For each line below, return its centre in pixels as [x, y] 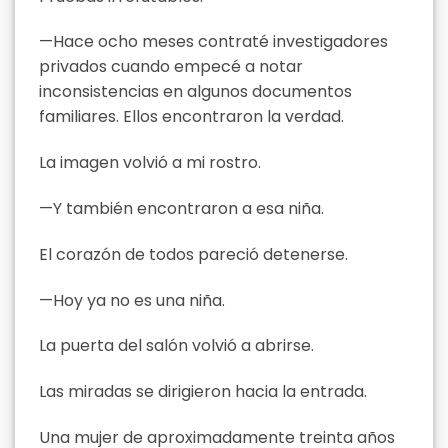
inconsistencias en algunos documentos [195, 92]
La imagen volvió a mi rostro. [150, 163]
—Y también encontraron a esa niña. [181, 209]
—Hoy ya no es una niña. [132, 300]
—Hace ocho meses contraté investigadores [213, 42]
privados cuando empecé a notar [171, 67]
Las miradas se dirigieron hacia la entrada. [203, 392]
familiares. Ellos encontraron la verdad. [191, 117]
